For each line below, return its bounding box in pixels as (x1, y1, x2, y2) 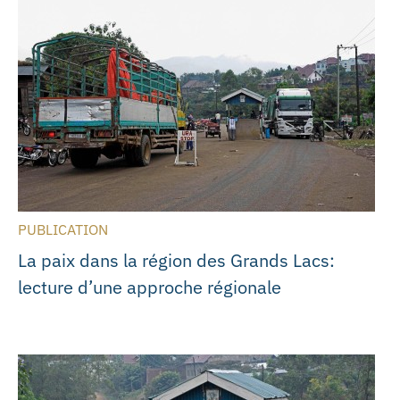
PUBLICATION (18, 221, 108, 239)
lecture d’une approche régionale (18, 275, 281, 300)
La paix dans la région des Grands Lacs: (18, 248, 335, 273)
